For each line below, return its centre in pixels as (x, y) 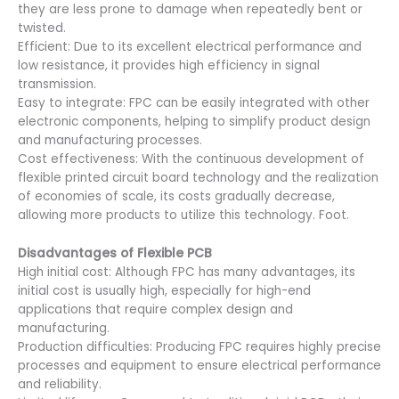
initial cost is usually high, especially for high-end (164, 291)
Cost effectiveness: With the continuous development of (191, 159)
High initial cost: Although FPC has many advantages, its (187, 273)
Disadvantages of (77, 254)
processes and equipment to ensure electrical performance (199, 366)
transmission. (57, 85)
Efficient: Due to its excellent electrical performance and (190, 47)
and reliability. (60, 385)
